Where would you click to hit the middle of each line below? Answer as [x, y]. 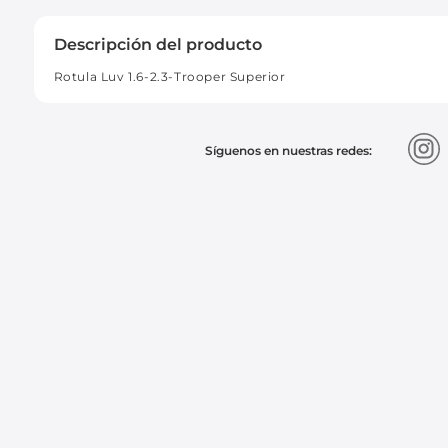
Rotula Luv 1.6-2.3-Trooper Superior [169, 76]
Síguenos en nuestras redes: [289, 150]
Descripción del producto [157, 44]
